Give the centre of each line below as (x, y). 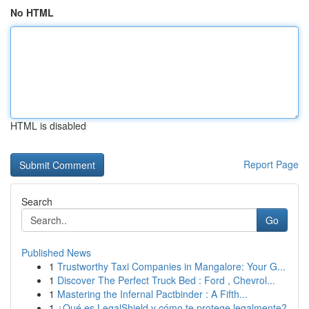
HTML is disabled (48, 126)
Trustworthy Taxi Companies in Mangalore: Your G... (171, 266)
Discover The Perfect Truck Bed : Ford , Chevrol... (166, 280)
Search (37, 201)
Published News (56, 252)
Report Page (271, 164)
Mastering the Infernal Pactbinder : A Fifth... (152, 294)
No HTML (32, 12)
